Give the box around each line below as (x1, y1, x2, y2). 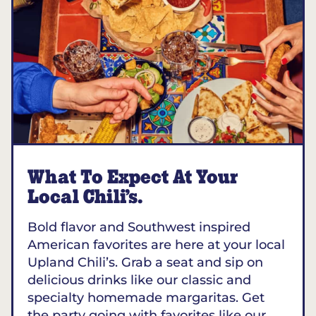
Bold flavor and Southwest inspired (28, 219, 250, 235)
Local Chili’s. (28, 188, 142, 207)
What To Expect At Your (28, 168, 238, 188)
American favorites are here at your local (28, 237, 285, 253)
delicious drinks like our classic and (28, 272, 251, 288)
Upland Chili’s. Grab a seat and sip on (28, 255, 263, 270)
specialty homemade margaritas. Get (28, 290, 265, 305)
